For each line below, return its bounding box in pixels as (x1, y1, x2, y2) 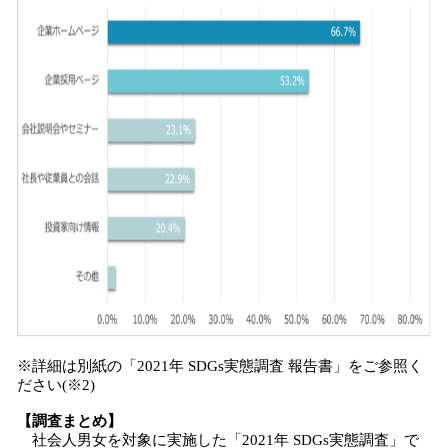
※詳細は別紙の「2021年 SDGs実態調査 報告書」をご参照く (17, 358, 423, 374)
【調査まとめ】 (17, 413, 122, 429)
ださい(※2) (17, 377, 95, 393)
